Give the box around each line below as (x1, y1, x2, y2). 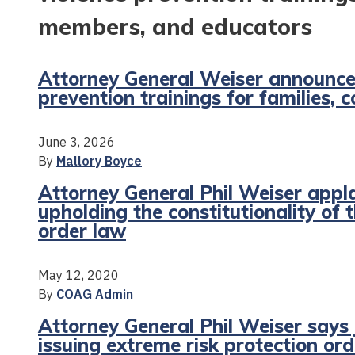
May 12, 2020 (38, 266, 119, 283)
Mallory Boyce (56, 152, 142, 169)
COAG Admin (56, 285, 133, 302)
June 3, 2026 (38, 133, 115, 150)
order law (38, 218, 126, 242)
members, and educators (38, 12, 312, 40)
